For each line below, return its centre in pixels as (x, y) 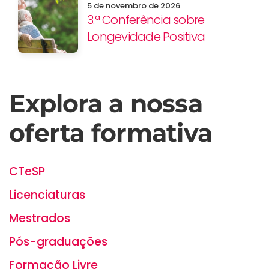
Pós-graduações (58, 242)
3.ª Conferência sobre (146, 20)
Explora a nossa (106, 103)
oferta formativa (110, 133)
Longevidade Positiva (146, 37)
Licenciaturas (47, 195)
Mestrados (40, 218)
